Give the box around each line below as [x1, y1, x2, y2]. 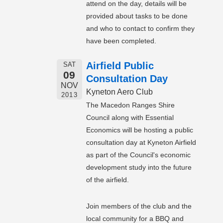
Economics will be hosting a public [86, 126, 193, 134]
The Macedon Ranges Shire [86, 101, 175, 110]
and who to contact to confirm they [86, 24, 195, 33]
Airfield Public [86, 60, 154, 72]
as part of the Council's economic [86, 151, 191, 159]
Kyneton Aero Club [86, 88, 153, 97]
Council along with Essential [86, 113, 174, 122]
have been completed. [86, 37, 156, 45]
